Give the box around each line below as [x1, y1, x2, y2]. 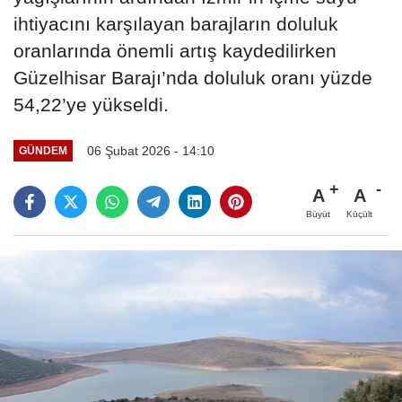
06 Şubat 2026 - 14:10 [86, 143, 214, 158]
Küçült [346, 208, 372, 219]
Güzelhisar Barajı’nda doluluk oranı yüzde [13, 66, 372, 88]
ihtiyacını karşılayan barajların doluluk [13, 13, 338, 34]
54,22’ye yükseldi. [13, 93, 169, 115]
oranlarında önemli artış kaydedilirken [13, 39, 336, 61]
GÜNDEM [18, 144, 67, 157]
